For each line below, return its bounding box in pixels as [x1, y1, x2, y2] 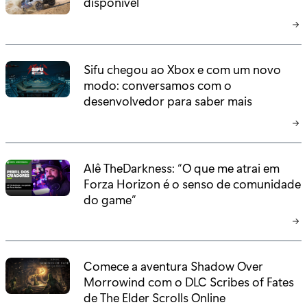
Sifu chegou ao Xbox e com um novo [84, 60, 282, 77]
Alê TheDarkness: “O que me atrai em [84, 159, 280, 175]
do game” [84, 191, 137, 207]
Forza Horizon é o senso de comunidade [84, 175, 302, 191]
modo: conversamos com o [84, 76, 232, 93]
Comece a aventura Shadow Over [84, 258, 264, 274]
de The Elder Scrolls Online [84, 289, 226, 306]
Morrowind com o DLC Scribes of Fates [84, 273, 295, 290]
